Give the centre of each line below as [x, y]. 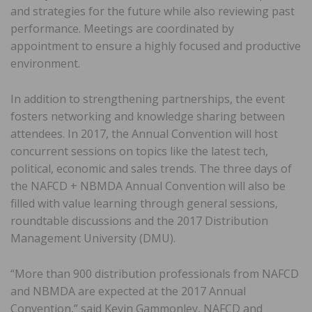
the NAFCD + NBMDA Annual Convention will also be [148, 186]
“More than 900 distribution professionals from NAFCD [155, 273]
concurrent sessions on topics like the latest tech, [139, 151]
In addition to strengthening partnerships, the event [148, 99]
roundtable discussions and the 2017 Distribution [139, 220]
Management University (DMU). [93, 238]
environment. [45, 63]
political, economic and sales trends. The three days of [151, 168]
